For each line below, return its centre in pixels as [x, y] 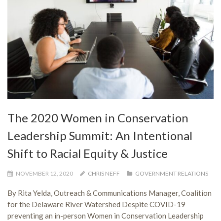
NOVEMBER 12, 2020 [44, 173]
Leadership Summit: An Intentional [100, 135]
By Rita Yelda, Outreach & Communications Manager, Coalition [110, 193]
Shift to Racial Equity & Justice [88, 153]
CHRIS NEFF [104, 173]
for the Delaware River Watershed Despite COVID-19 [96, 204]
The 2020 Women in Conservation [98, 117]
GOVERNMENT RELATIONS [172, 173]
